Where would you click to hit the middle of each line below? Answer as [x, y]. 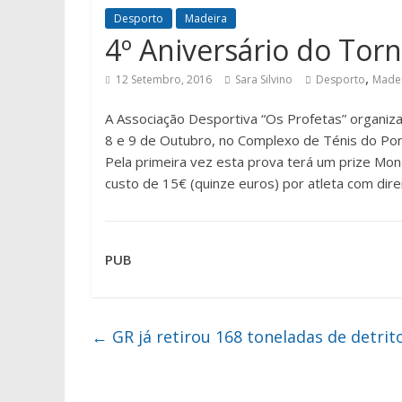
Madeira [206, 18]
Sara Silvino [264, 79]
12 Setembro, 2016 [164, 79]
